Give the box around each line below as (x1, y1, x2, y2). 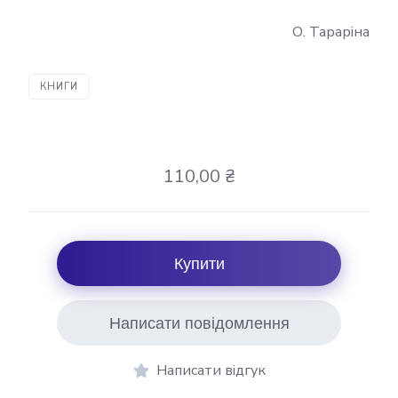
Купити (173, 253, 225, 274)
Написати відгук (155, 361, 266, 380)
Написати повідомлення (108, 313, 290, 333)
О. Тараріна (292, 22, 370, 42)
